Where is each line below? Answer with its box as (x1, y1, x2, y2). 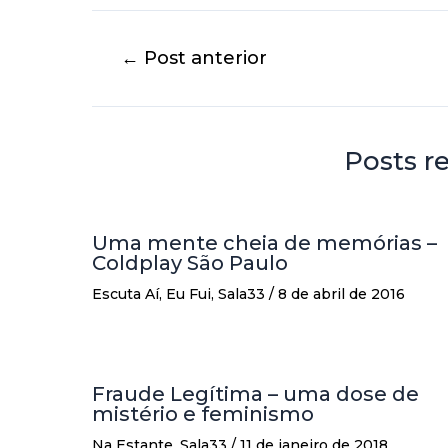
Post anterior (139, 46, 268, 70)
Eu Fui (166, 285, 211, 304)
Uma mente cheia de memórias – (92, 231, 437, 256)
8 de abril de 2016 (278, 285, 405, 304)
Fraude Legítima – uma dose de (92, 382, 419, 407)
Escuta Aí (92, 285, 159, 304)
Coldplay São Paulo (92, 251, 288, 276)
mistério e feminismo (92, 402, 314, 427)
